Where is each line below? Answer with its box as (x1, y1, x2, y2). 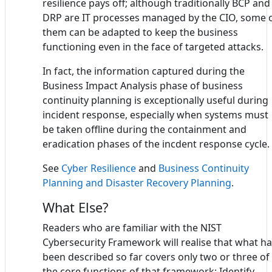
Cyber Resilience (61, 161, 136, 175)
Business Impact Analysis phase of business (42, 78, 243, 92)
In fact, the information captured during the (42, 64, 245, 78)
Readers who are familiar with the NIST (42, 220, 222, 234)
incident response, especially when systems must (42, 107, 268, 121)
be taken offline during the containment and (42, 122, 246, 136)
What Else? (42, 198, 108, 216)
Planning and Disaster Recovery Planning (42, 175, 231, 189)
